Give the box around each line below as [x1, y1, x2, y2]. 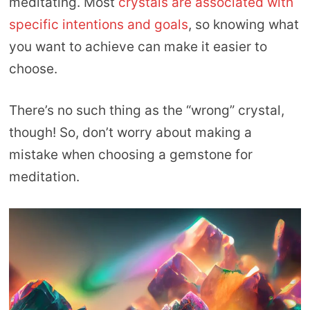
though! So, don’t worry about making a [8, 125, 252, 141]
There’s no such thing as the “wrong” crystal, [8, 102, 284, 119]
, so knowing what [188, 16, 299, 33]
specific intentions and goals [8, 16, 188, 33]
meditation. [8, 169, 80, 185]
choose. [8, 60, 57, 77]
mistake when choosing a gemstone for [8, 147, 253, 163]
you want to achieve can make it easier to [8, 38, 267, 55]
